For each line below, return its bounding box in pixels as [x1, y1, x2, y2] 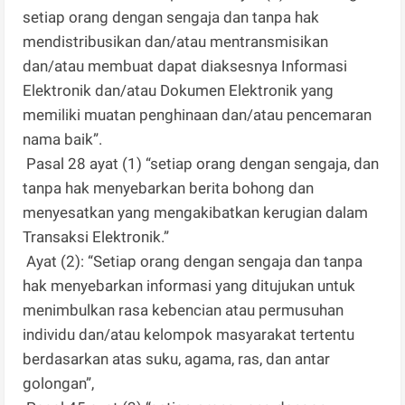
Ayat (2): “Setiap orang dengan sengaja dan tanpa [23, 252, 363, 271]
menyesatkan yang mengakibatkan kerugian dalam [23, 203, 369, 222]
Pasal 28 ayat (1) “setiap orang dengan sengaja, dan [23, 155, 380, 174]
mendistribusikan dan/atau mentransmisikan [23, 33, 329, 52]
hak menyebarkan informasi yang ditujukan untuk [23, 277, 356, 296]
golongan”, [23, 374, 95, 393]
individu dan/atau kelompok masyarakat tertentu [23, 325, 355, 344]
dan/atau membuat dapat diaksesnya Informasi [23, 57, 348, 76]
